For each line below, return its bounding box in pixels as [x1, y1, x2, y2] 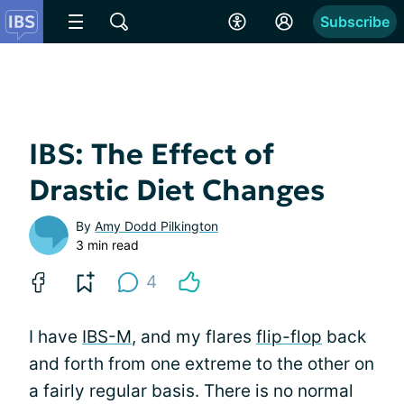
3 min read [76, 237, 139, 252]
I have [29, 326, 82, 347]
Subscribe [320, 13, 390, 31]
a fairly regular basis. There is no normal [29, 381, 353, 401]
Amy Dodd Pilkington [95, 218, 218, 234]
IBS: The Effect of [29, 136, 274, 172]
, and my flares [132, 326, 256, 347]
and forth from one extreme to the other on [29, 353, 374, 374]
